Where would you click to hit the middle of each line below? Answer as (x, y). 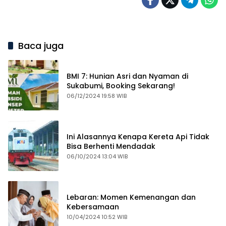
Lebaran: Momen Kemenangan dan (131, 197)
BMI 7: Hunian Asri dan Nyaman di (127, 76)
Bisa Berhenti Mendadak (111, 146)
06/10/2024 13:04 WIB (97, 156)
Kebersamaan (93, 207)
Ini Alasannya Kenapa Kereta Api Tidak (138, 136)
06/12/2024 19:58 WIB (97, 96)
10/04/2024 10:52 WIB (97, 217)
